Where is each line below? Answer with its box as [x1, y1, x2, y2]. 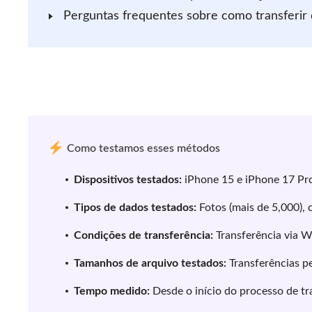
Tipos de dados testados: [74, 202, 196, 213]
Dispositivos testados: [74, 174, 182, 185]
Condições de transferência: [74, 230, 213, 241]
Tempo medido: [74, 286, 150, 297]
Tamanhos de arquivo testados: [74, 258, 226, 269]
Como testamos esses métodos [67, 143, 220, 154]
